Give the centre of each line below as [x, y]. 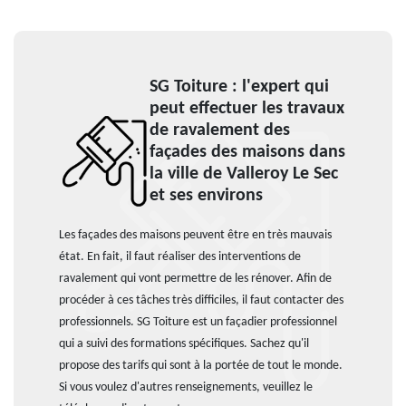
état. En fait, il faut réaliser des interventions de [180, 257]
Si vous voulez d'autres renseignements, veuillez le [186, 387]
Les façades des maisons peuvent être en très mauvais [195, 235]
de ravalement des [220, 130]
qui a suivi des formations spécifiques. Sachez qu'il [184, 344]
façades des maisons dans [247, 152]
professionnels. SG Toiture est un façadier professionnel [198, 322]
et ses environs [206, 196]
